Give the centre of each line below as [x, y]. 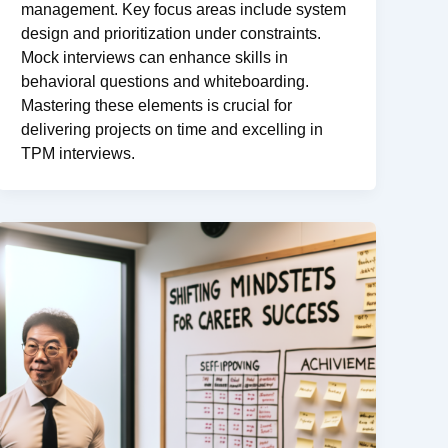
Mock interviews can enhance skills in [155, 58]
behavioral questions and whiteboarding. [165, 82]
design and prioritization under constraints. [171, 34]
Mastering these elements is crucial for [157, 106]
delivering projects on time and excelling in [172, 130]
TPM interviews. [78, 154]
